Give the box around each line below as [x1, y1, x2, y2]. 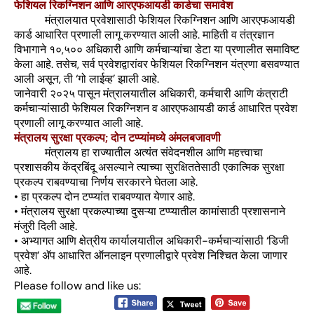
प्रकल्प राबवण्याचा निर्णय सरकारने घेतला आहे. [14, 174, 198, 189]
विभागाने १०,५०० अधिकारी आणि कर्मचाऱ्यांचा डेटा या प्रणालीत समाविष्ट [14, 41, 299, 57]
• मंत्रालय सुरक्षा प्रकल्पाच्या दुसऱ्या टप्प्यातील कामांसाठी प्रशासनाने [14, 203, 285, 219]
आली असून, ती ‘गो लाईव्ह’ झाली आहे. [14, 71, 159, 86]
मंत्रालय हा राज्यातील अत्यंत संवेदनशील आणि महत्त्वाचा [14, 144, 263, 160]
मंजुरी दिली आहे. [14, 218, 77, 233]
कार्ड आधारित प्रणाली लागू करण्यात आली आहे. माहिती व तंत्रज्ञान [14, 27, 274, 42]
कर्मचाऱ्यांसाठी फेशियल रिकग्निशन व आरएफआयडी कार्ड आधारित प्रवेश [14, 100, 297, 116]
